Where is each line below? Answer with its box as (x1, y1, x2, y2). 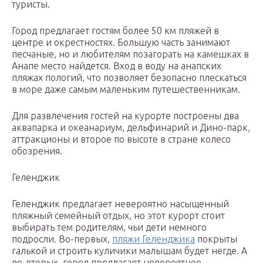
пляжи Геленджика (112, 234, 195, 245)
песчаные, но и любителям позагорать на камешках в (12, 49, 249, 60)
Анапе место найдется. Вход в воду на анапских (12, 60, 221, 72)
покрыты (195, 234, 237, 245)
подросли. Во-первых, (12, 234, 112, 245)
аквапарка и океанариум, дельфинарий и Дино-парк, (12, 122, 250, 133)
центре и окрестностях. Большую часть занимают (12, 37, 230, 48)
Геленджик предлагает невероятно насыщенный (12, 198, 229, 210)
